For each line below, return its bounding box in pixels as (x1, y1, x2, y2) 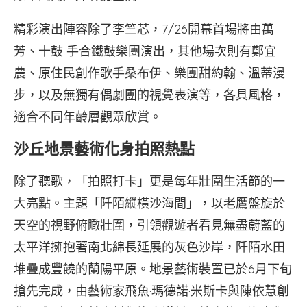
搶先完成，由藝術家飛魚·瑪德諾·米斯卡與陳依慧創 (14, 283, 289, 299)
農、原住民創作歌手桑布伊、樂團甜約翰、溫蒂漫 (14, 65, 285, 81)
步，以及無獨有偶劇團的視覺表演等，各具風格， (14, 87, 285, 103)
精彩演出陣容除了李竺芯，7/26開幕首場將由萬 (14, 21, 274, 37)
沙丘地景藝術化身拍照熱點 (14, 138, 195, 160)
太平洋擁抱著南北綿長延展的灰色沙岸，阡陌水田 (14, 239, 285, 255)
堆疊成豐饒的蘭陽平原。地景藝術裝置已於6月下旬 (14, 261, 292, 277)
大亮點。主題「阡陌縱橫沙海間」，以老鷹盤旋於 (14, 195, 285, 211)
